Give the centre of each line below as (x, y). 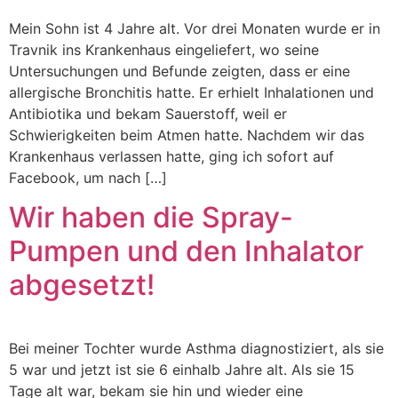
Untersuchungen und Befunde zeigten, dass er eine (179, 71)
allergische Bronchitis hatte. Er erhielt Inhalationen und (191, 92)
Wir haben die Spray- (151, 218)
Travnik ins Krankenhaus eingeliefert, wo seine (164, 49)
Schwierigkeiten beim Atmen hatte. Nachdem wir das (187, 135)
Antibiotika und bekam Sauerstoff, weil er (148, 113)
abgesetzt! (82, 285)
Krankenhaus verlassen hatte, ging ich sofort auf (171, 156)
